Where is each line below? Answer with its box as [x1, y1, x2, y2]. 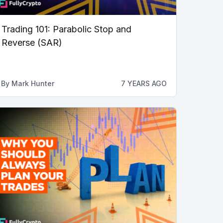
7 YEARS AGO [120, 79, 167, 88]
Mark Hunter [11, 79, 54, 88]
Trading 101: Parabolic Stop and [1, 23, 131, 34]
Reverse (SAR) [1, 37, 62, 48]
